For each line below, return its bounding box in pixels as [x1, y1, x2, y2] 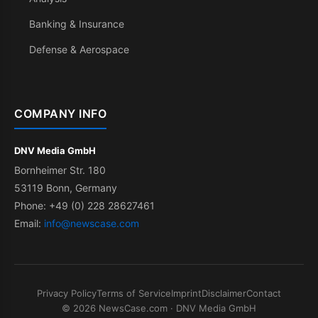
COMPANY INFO [14, 106, 106, 121]
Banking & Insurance [29, 18, 124, 31]
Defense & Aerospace [29, 43, 129, 56]
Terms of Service [97, 287, 171, 300]
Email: [14, 217, 44, 230]
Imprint [171, 287, 202, 300]
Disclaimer [202, 287, 246, 300]
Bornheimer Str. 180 [14, 164, 106, 177]
